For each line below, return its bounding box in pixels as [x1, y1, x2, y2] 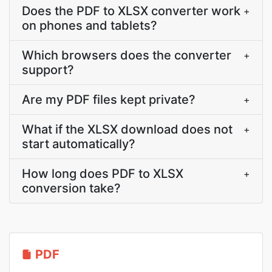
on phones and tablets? [22, 18, 157, 33]
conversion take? [22, 181, 121, 195]
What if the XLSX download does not [22, 122, 233, 137]
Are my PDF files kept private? [22, 92, 195, 107]
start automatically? [22, 137, 135, 151]
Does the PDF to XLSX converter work [22, 4, 240, 18]
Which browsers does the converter [22, 48, 231, 63]
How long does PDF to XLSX [22, 166, 183, 181]
